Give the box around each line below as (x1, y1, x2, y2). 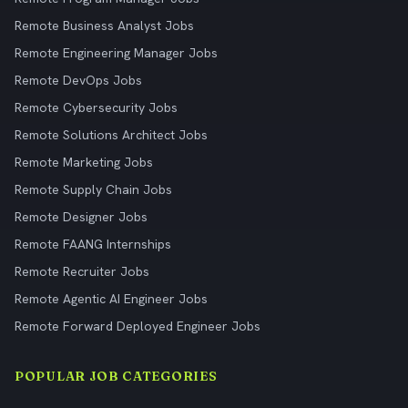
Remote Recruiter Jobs (15, 263, 149, 280)
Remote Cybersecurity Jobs (15, 99, 178, 116)
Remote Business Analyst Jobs (15, 17, 194, 34)
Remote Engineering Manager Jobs (15, 45, 218, 61)
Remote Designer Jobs (15, 209, 148, 225)
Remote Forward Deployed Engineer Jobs (15, 318, 260, 334)
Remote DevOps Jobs (15, 72, 142, 88)
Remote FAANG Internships (15, 236, 171, 252)
